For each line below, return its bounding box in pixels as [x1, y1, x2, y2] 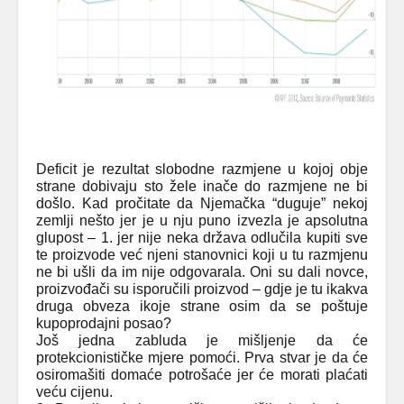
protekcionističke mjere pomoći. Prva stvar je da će [36, 350, 368, 365]
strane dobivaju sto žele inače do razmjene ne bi [36, 179, 368, 194]
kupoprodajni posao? [36, 316, 171, 331]
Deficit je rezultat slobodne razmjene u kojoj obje [36, 161, 368, 177]
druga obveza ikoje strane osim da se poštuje [36, 298, 368, 314]
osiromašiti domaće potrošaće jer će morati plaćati [36, 367, 368, 382]
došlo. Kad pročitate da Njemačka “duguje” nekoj [36, 196, 368, 211]
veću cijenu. [36, 384, 116, 399]
